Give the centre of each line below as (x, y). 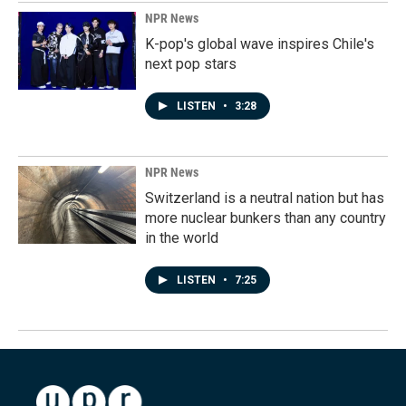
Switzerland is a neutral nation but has (265, 198)
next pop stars (191, 64)
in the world (182, 238)
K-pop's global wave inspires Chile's (260, 44)
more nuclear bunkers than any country (266, 218)
